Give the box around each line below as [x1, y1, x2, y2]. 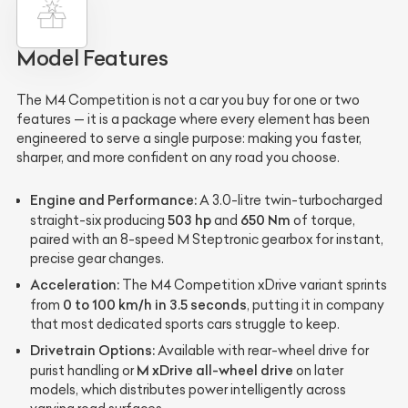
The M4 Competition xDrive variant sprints [119, 277, 387, 294]
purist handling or [30, 362, 137, 380]
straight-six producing [30, 212, 168, 229]
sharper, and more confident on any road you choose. [16, 149, 340, 167]
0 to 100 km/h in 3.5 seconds [63, 296, 247, 314]
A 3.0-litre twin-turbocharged [197, 192, 382, 209]
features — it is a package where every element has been [16, 111, 370, 128]
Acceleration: [30, 276, 119, 294]
